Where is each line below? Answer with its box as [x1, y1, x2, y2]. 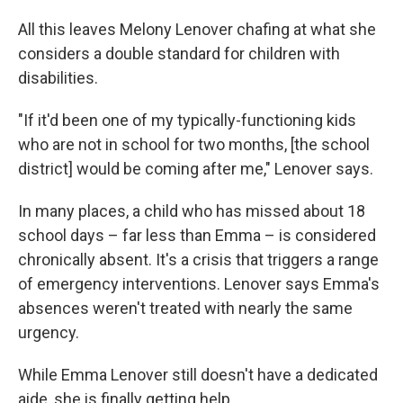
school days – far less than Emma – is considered [18, 226, 376, 245]
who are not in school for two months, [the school [18, 135, 370, 154]
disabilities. [18, 68, 98, 87]
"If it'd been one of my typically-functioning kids [18, 111, 356, 130]
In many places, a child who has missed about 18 [18, 201, 365, 220]
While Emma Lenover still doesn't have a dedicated [18, 365, 378, 384]
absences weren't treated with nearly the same [18, 299, 353, 318]
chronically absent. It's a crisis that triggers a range [18, 250, 379, 269]
